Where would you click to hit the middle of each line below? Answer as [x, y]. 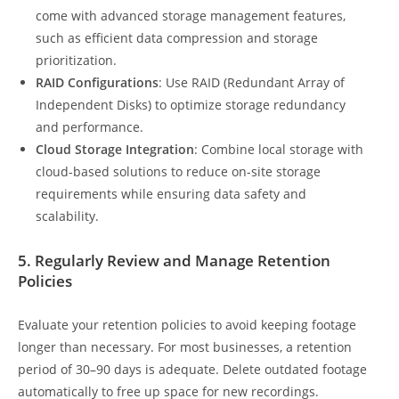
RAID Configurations [97, 82]
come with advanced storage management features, [191, 16]
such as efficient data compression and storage [177, 38]
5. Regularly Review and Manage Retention [174, 260]
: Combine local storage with [279, 149]
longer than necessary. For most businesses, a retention [185, 347]
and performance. [90, 127]
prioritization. [76, 60]
